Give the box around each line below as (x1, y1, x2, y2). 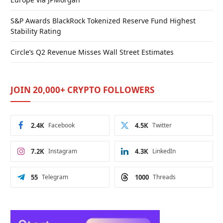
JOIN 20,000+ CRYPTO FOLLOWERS (10, 84, 154, 96)
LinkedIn (152, 146, 176, 155)
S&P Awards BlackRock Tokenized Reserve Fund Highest (10, 15, 196, 25)
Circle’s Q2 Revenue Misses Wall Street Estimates (10, 47, 174, 57)
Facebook (48, 120, 75, 129)
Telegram (42, 172, 68, 181)
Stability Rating (10, 26, 61, 36)
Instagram (48, 146, 77, 155)
